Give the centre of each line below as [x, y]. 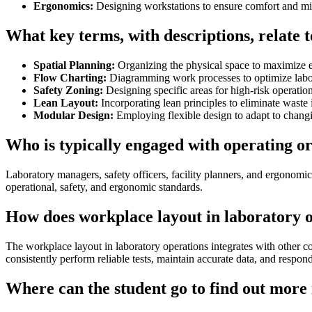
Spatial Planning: [74, 65]
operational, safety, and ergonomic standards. [104, 187]
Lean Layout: [66, 103]
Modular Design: [73, 116]
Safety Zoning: [68, 91]
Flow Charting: [70, 78]
